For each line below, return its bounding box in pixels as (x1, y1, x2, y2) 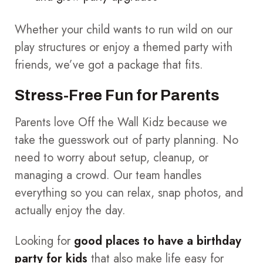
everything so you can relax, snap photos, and (15, 184, 243, 201)
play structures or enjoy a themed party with (15, 38, 232, 56)
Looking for (15, 232, 74, 249)
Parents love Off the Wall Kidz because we (15, 113, 227, 131)
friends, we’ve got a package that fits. (15, 56, 203, 73)
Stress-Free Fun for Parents (15, 86, 220, 103)
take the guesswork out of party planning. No (15, 131, 238, 149)
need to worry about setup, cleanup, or (15, 149, 208, 166)
